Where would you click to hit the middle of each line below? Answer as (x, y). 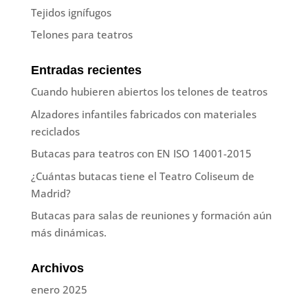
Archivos (57, 268)
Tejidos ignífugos (71, 12)
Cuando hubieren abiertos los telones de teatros (149, 92)
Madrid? (51, 193)
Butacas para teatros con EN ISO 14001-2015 (141, 154)
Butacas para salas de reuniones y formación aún (151, 216)
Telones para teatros (81, 35)
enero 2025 (59, 290)
